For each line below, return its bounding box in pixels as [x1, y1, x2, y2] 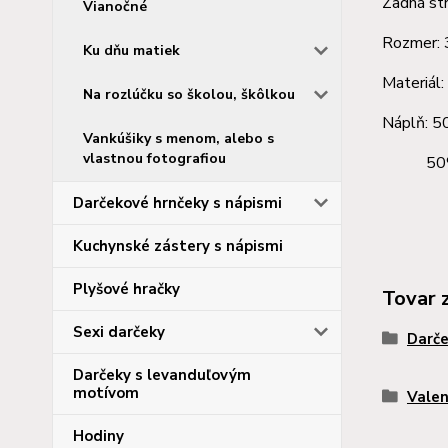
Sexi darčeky [73, 322, 165, 342]
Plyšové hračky [73, 279, 180, 299]
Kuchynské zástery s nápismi [73, 236, 283, 256]
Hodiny [73, 426, 124, 446]
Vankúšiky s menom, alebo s [83, 129, 274, 148]
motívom [73, 383, 139, 403]
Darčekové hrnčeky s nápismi [73, 193, 282, 213]
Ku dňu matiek [83, 41, 180, 60]
